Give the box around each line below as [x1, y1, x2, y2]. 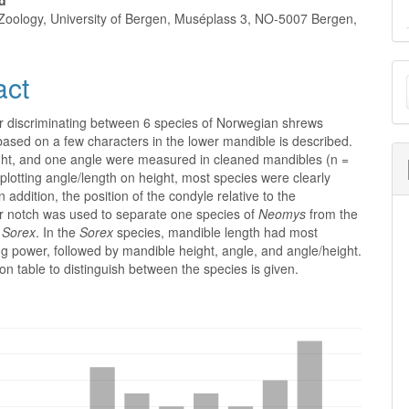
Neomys [258, 204, 307, 223]
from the [306, 204, 359, 223]
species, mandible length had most [113, 223, 319, 241]
